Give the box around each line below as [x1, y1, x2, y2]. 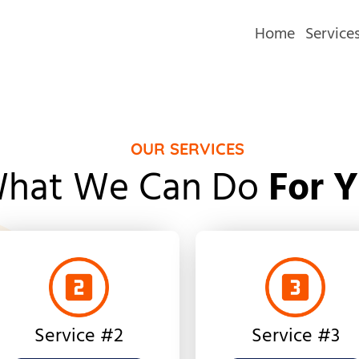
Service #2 [34, 321, 124, 353]
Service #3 [251, 321, 340, 353]
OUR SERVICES [130, 139, 244, 159]
